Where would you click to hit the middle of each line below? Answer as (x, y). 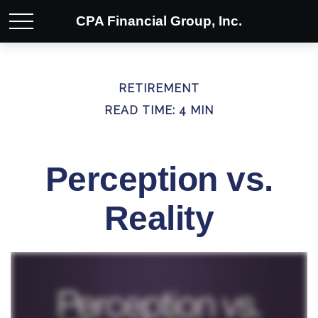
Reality (159, 218)
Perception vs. (159, 179)
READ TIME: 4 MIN (159, 110)
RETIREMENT (159, 88)
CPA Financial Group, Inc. (159, 21)
